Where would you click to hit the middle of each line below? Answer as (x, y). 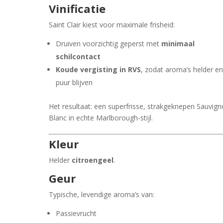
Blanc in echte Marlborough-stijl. (101, 117)
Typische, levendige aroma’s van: (102, 194)
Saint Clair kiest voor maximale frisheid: (112, 24)
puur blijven (74, 82)
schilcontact (78, 56)
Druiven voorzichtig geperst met (109, 43)
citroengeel (93, 160)
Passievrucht (76, 213)
